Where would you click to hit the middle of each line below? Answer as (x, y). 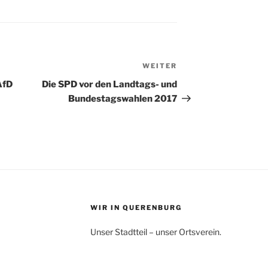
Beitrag (194, 82)
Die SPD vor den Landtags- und (110, 85)
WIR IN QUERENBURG (136, 208)
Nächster (198, 68)
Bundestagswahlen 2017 (123, 99)
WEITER (160, 66)
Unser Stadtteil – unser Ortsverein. (156, 232)
